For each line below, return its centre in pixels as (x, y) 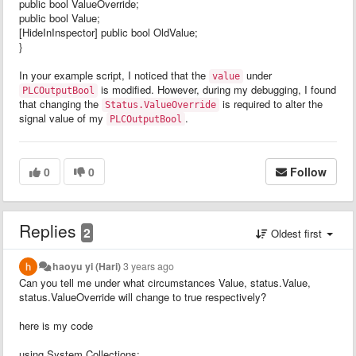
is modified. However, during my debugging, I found (217, 89)
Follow (308, 171)
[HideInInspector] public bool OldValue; (108, 32)
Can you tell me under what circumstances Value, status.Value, (165, 282)
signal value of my (63, 118)
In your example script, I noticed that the (114, 75)
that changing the (60, 103)
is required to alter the (271, 103)
